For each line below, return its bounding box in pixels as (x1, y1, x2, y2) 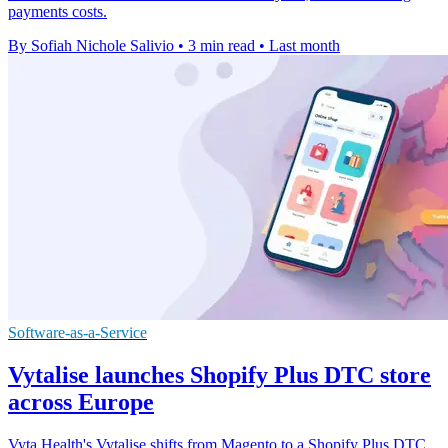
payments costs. (8, 3, 107, 21)
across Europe (8, 389, 154, 416)
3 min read (188, 37, 255, 55)
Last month (269, 37, 340, 55)
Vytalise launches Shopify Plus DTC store (8, 362, 431, 389)
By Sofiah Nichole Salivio (8, 37, 174, 55)
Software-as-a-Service (8, 324, 147, 342)
